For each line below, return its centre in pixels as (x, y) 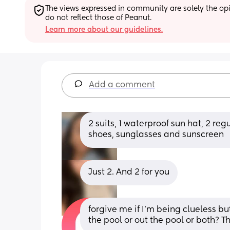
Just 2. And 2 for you (129, 172)
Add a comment (122, 85)
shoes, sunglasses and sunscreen (156, 135)
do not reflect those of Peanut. (98, 18)
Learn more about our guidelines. (104, 30)
